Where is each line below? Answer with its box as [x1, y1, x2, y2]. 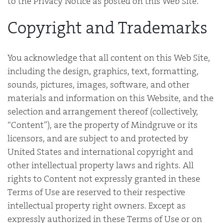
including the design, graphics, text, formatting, [7, 65, 199, 77]
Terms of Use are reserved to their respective [7, 186, 185, 198]
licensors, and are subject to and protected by [7, 132, 188, 144]
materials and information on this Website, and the [7, 92, 214, 104]
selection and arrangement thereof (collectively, [7, 106, 198, 117]
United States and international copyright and [7, 146, 193, 158]
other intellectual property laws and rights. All [7, 159, 194, 171]
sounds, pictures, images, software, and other [7, 79, 190, 91]
